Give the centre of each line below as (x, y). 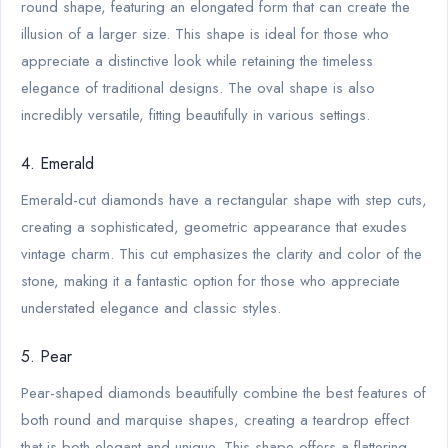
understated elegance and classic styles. (151, 307)
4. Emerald (57, 163)
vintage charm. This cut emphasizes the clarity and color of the (221, 253)
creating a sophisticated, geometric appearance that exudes (214, 226)
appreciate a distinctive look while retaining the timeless (197, 60)
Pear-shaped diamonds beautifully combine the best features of (223, 392)
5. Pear (46, 356)
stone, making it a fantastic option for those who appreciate (210, 280)
